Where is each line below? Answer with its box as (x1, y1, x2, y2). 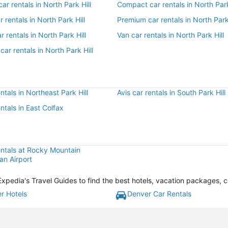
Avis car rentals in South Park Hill (117, 88, 225, 97)
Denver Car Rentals (127, 189, 191, 198)
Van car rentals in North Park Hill (117, 31, 224, 39)
